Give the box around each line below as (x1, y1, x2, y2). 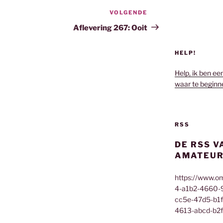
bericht (147, 20, 175, 30)
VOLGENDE (110, 8, 148, 16)
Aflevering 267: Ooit (73, 23, 148, 32)
